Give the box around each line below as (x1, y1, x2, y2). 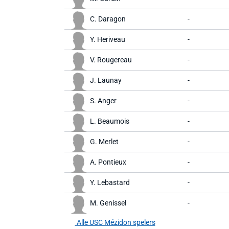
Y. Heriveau (90, 35, 125, 43)
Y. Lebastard (90, 178, 130, 187)
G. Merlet (90, 138, 119, 146)
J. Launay (90, 76, 122, 84)
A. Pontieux (90, 158, 126, 166)
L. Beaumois (90, 117, 129, 125)
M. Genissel (90, 199, 126, 207)
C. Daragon (90, 15, 126, 23)
